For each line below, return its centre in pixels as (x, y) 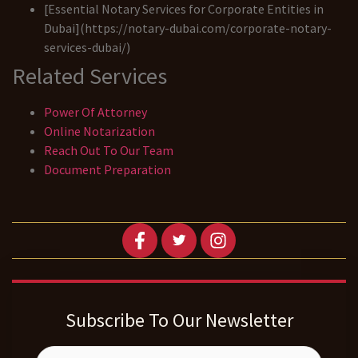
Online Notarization (99, 131)
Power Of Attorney (95, 112)
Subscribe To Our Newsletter (179, 320)
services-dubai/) (87, 48)
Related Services (89, 76)
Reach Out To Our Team (109, 151)
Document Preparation (107, 170)
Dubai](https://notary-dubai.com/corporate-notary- (188, 28)
